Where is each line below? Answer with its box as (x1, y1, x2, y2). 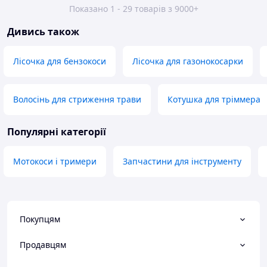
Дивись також (7, 25, 79, 39)
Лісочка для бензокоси (13, 55, 106, 67)
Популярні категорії (7, 125, 106, 139)
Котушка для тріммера (167, 94, 260, 105)
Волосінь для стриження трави (13, 94, 141, 105)
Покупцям (20, 213, 60, 225)
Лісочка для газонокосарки (132, 55, 243, 67)
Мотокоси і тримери (13, 156, 97, 167)
